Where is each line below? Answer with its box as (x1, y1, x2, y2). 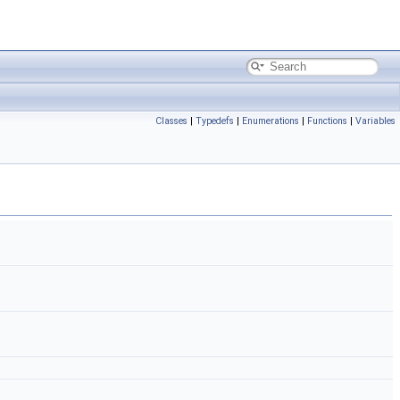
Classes (155, 115, 187, 127)
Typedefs (196, 115, 234, 127)
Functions (307, 115, 347, 127)
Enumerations (242, 115, 299, 127)
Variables (355, 115, 396, 127)
